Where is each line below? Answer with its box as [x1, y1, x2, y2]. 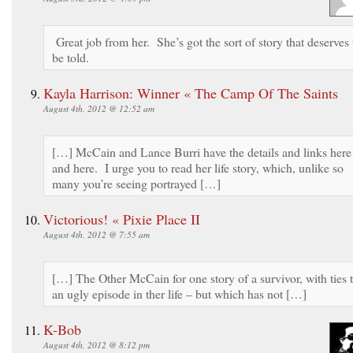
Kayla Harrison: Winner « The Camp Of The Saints [43, 83, 338, 102]
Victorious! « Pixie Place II [43, 209, 200, 229]
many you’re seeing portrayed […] [52, 174, 221, 191]
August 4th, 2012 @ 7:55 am [43, 228, 150, 240]
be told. [52, 48, 89, 65]
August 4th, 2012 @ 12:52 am [43, 102, 154, 114]
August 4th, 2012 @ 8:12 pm [43, 338, 150, 351]
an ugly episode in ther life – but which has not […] [52, 284, 307, 302]
